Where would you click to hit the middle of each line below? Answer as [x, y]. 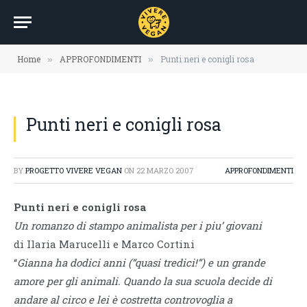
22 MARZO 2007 [165, 170]
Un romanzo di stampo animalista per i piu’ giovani [138, 225]
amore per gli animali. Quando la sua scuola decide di [143, 281]
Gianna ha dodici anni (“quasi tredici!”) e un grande [141, 262]
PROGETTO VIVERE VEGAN [74, 170]
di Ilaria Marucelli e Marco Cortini [104, 244]
